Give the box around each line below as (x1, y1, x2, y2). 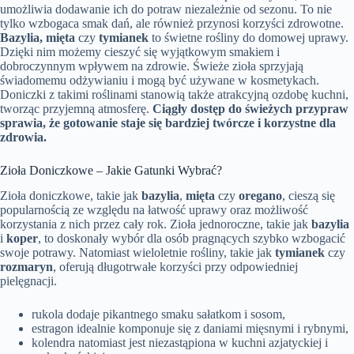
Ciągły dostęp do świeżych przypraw (153, 101, 348, 115)
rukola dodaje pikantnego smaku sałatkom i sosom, (32, 307, 285, 322)
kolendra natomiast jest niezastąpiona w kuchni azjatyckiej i (32, 336, 328, 350)
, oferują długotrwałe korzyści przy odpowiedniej (53, 260, 298, 274)
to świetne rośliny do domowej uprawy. (149, 30, 348, 44)
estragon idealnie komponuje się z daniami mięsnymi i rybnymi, (32, 322, 348, 336)
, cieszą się (282, 189, 335, 203)
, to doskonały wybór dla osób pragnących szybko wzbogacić (38, 232, 345, 246)
